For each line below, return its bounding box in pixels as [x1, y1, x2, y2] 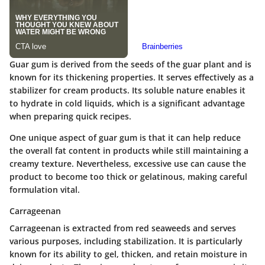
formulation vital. [9, 183, 80, 195]
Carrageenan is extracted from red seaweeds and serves [9, 222, 236, 234]
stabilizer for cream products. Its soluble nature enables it [9, 84, 245, 96]
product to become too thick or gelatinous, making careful [9, 170, 247, 182]
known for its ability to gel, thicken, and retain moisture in [9, 248, 247, 260]
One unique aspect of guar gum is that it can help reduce [9, 131, 241, 143]
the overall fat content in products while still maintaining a [9, 144, 248, 156]
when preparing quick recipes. [9, 110, 131, 122]
